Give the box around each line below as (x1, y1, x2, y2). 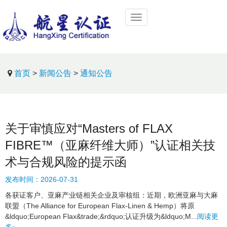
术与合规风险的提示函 (5, 155, 127, 169)
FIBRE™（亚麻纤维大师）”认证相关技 (5, 138, 215, 152)
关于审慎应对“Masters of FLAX (5, 122, 173, 135)
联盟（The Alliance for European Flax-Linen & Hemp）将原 (5, 202, 195, 210)
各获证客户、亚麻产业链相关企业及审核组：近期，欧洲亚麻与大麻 (5, 191, 218, 199)
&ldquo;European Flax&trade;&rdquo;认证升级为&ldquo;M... (5, 212, 197, 220)
